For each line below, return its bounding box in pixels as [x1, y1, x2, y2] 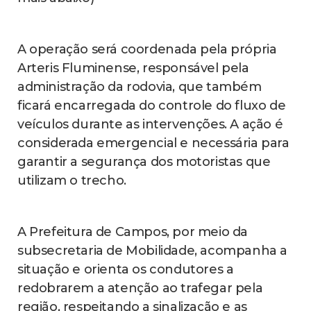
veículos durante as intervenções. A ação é [17, 117, 283, 133]
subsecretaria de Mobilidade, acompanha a [17, 243, 288, 259]
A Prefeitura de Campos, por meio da [17, 224, 249, 240]
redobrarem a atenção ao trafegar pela [17, 280, 263, 296]
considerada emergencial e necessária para [17, 135, 289, 151]
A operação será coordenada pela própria [17, 42, 277, 58]
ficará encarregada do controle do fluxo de [17, 98, 286, 114]
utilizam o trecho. [17, 173, 126, 189]
